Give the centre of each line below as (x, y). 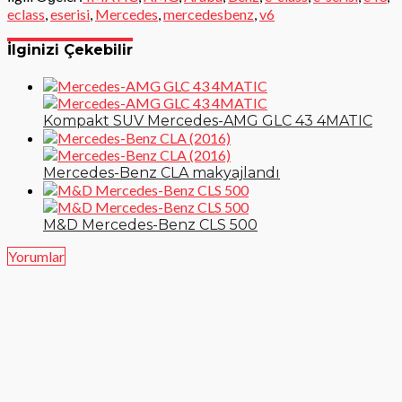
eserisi (70, 13)
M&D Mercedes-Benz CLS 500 (150, 225)
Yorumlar (36, 257)
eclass (26, 13)
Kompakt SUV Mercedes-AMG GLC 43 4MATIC (208, 121)
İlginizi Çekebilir (70, 49)
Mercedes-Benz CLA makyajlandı (162, 173)
